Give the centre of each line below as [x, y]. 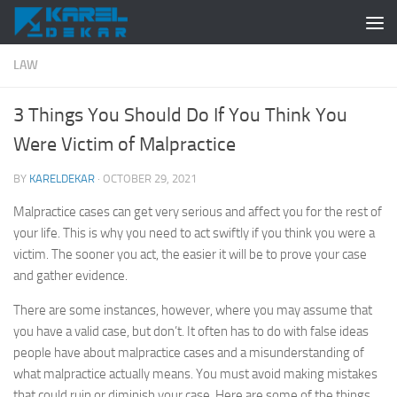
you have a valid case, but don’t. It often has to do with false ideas [191, 331]
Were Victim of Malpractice [125, 144]
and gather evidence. [70, 276]
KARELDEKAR [62, 179]
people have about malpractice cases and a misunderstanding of [189, 353]
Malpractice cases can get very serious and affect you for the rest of [198, 212]
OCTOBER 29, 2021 [150, 179]
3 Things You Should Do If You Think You [180, 115]
